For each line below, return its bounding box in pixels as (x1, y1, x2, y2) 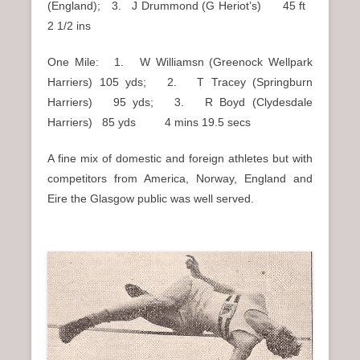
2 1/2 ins (47, 19, 91, 33)
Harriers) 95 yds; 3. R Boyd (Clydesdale (47, 96, 313, 109)
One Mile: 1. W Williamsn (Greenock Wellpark (47, 55, 313, 69)
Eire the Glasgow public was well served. (47, 192, 254, 206)
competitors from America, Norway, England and (47, 172, 313, 186)
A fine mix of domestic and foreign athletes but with (47, 152, 313, 166)
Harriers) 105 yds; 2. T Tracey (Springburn (47, 76, 313, 89)
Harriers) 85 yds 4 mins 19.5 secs (47, 116, 251, 129)
